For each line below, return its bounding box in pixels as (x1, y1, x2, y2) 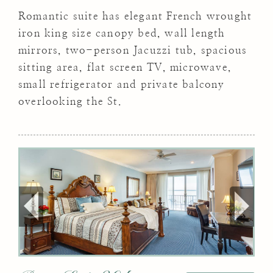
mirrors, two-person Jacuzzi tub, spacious (18, 44, 247, 55)
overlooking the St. (18, 96, 122, 107)
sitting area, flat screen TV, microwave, (18, 62, 232, 73)
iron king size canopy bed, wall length (18, 27, 225, 38)
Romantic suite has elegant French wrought (18, 10, 252, 21)
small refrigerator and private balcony (18, 79, 225, 90)
